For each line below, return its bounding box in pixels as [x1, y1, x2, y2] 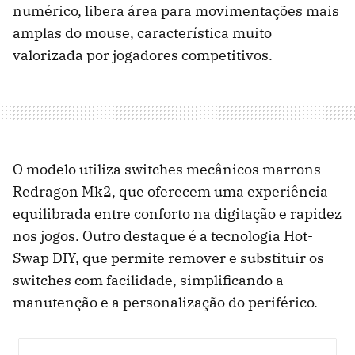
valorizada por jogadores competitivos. [13, 45, 273, 64]
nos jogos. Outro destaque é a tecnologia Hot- [13, 226, 313, 245]
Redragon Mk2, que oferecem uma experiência [13, 181, 328, 200]
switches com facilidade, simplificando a [13, 270, 284, 289]
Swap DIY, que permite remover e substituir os [13, 248, 324, 267]
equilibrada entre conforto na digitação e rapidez [13, 204, 342, 223]
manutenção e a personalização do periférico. [13, 292, 318, 311]
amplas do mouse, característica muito [13, 23, 272, 42]
